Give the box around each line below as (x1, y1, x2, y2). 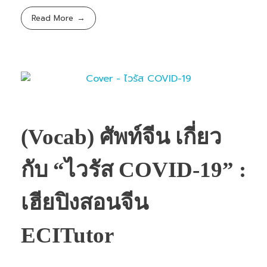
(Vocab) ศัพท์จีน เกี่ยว (21, 124, 222, 149)
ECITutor (21, 222, 114, 247)
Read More (32, 13, 74, 25)
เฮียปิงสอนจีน (21, 190, 148, 215)
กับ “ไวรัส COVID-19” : (21, 157, 246, 182)
